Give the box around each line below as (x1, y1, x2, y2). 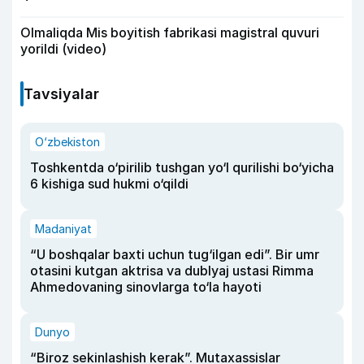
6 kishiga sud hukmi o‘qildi (30, 175, 188, 192)
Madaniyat (35, 221, 92, 236)
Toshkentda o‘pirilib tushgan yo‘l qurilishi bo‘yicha (30, 158, 334, 175)
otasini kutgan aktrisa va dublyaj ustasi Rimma (30, 262, 314, 279)
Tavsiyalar (24, 84, 99, 102)
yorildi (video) (20, 40, 106, 57)
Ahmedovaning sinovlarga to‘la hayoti (30, 278, 262, 295)
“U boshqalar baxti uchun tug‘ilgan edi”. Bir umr (30, 245, 319, 262)
